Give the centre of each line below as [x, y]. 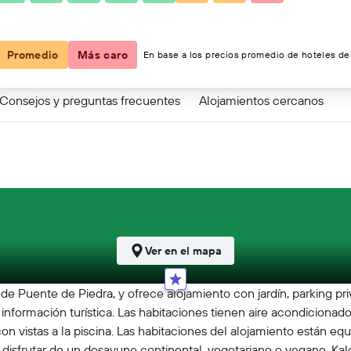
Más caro [102, 55]
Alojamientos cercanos [261, 100]
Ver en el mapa [183, 251]
